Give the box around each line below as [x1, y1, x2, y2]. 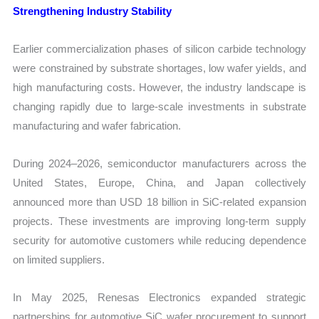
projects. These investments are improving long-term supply [13, 215, 306, 228]
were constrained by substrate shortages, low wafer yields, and [13, 61, 306, 74]
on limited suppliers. [13, 253, 105, 266]
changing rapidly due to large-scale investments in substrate [13, 100, 306, 113]
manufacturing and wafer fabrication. [13, 119, 182, 132]
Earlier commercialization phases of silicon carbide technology [13, 42, 306, 55]
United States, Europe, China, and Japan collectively [13, 177, 306, 189]
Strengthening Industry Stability [13, 4, 172, 17]
